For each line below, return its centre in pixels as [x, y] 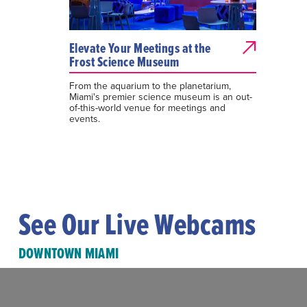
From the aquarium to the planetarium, [150, 86]
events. [84, 119]
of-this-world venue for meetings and [147, 108]
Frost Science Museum [124, 62]
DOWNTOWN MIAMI [68, 253]
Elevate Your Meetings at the [140, 48]
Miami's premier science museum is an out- [160, 97]
